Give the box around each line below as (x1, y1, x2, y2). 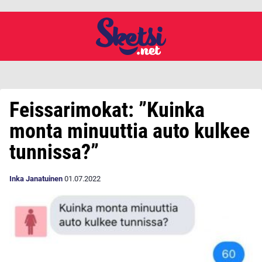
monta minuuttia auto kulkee (9, 119, 250, 143)
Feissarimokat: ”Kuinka (9, 98, 205, 122)
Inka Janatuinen (9, 174, 63, 183)
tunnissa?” (9, 140, 99, 164)
